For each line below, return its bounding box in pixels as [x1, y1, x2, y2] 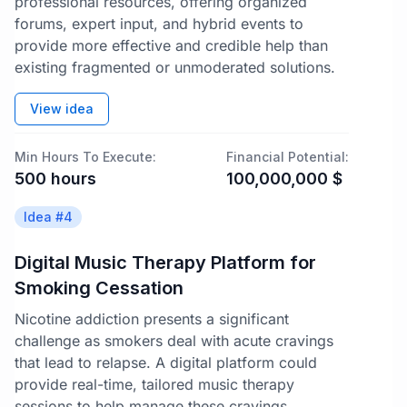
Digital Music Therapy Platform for [15, 252, 316, 273]
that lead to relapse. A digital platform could [15, 353, 317, 372]
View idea [30, 101, 94, 116]
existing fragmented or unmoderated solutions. [15, 58, 335, 76]
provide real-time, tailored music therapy [15, 375, 294, 393]
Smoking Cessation [15, 277, 184, 299]
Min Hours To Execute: [15, 149, 156, 164]
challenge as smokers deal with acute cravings [15, 332, 333, 350]
